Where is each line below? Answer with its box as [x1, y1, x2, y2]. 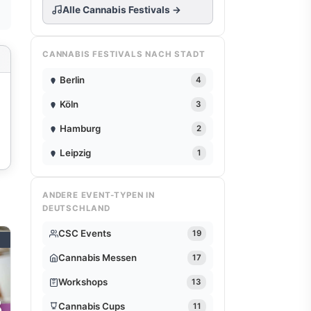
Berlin [60, 74, 85, 85]
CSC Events [58, 227, 111, 239]
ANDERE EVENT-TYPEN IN [42, 190, 155, 200]
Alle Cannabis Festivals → [62, 4, 181, 16]
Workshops [58, 276, 108, 287]
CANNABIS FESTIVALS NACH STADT [42, 49, 205, 60]
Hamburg [60, 122, 101, 134]
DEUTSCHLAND [42, 203, 110, 213]
